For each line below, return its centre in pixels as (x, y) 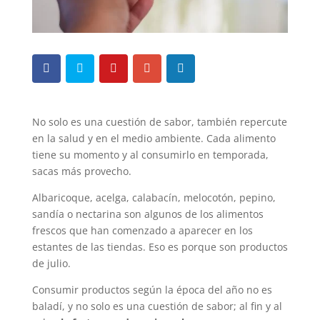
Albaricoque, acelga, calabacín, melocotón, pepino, (154, 198)
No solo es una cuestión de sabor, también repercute (159, 122)
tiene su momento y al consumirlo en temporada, (150, 155)
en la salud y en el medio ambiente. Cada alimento (154, 139)
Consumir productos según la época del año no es (152, 290)
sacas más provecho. (81, 171)
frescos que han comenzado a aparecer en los (142, 231)
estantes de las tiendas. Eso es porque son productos (160, 247)
